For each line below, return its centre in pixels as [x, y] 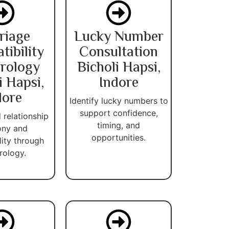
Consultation [119, 52]
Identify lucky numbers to [119, 100]
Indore [119, 83]
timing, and [119, 125]
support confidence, [119, 113]
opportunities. [119, 137]
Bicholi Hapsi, [119, 68]
